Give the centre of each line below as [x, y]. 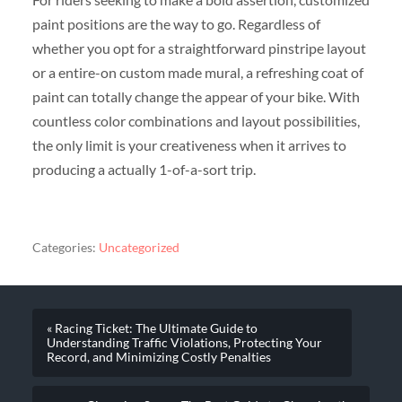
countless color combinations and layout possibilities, [196, 121]
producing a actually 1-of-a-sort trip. [144, 170]
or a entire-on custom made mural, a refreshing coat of [197, 73]
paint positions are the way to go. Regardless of [176, 24]
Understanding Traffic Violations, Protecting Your [184, 343]
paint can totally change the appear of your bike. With [196, 97]
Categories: [64, 247]
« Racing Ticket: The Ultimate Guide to [152, 329]
